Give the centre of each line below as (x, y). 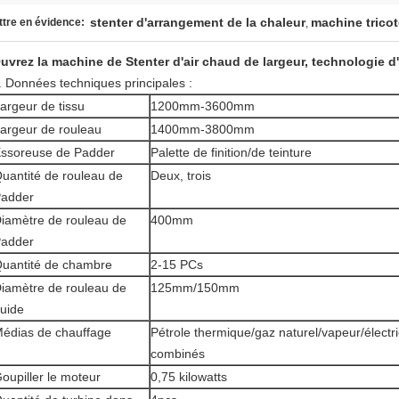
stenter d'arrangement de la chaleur (198, 22)
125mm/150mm (195, 288)
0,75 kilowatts (189, 377)
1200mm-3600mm (203, 106)
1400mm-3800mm (203, 129)
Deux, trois (181, 175)
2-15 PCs (177, 265)
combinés (178, 354)
